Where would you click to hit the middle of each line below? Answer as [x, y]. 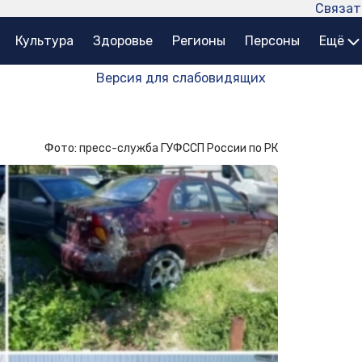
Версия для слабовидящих [181, 78]
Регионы [199, 41]
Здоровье [123, 41]
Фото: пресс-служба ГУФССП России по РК [161, 149]
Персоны [272, 41]
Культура [44, 41]
